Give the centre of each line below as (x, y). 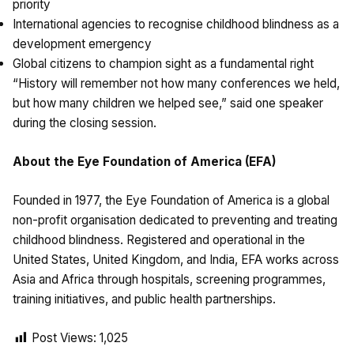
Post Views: (64, 338)
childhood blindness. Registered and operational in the (159, 240)
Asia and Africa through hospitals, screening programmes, (169, 280)
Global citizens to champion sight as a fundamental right (163, 64)
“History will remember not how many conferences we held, (176, 84)
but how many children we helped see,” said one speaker (168, 104)
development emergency (82, 44)
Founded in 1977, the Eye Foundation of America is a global (171, 201)
